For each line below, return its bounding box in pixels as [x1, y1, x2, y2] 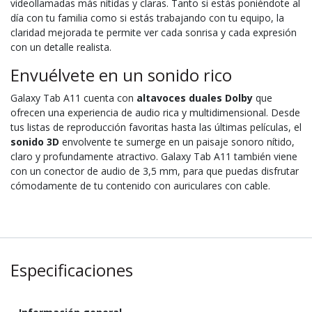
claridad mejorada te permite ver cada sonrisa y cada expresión [10, 25, 297, 39]
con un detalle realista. [10, 40, 111, 54]
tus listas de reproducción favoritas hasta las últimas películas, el [10, 120, 302, 134]
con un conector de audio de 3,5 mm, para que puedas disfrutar [10, 164, 299, 178]
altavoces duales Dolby [136, 91, 253, 104]
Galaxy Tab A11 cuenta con [10, 91, 136, 104]
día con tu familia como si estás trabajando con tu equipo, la [10, 10, 284, 24]
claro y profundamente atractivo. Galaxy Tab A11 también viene [10, 149, 297, 163]
